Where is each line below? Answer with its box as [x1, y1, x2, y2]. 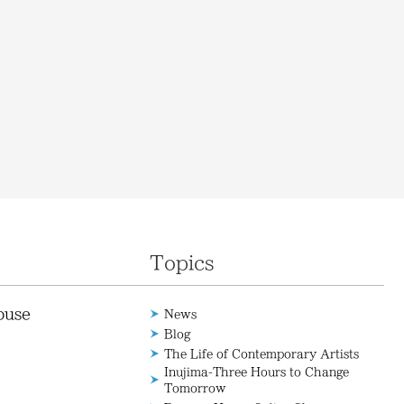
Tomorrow [164, 382, 226, 393]
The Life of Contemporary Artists [164, 348, 359, 359]
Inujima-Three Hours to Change [164, 366, 349, 377]
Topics [150, 253, 215, 271]
